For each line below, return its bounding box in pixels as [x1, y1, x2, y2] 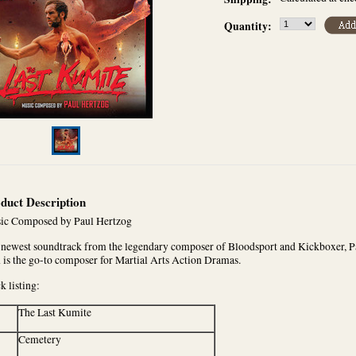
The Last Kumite [18, 305, 91, 319]
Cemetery [18, 332, 61, 346]
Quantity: [224, 18, 272, 34]
